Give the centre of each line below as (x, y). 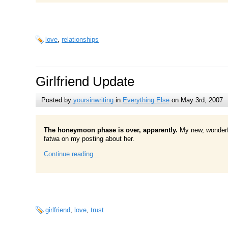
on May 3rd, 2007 (196, 100)
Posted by (57, 100)
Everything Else (146, 100)
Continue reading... (72, 154)
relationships (80, 40)
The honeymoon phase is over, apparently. (111, 130)
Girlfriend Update (85, 82)
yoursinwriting (93, 100)
